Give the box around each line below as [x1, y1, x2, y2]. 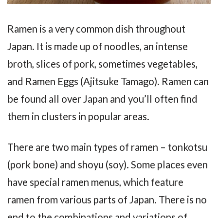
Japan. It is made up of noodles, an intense [7, 40, 188, 53]
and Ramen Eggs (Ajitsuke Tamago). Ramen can [7, 75, 209, 88]
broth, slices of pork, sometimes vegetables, [7, 58, 198, 70]
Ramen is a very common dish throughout [7, 23, 185, 35]
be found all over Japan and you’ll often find [7, 93, 198, 105]
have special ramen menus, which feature [7, 176, 183, 188]
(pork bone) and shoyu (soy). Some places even [7, 159, 208, 171]
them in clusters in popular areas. [7, 110, 149, 123]
